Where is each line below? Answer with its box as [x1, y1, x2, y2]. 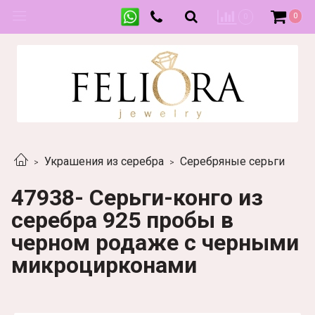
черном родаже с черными [11, 229, 299, 256]
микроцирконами [11, 251, 197, 278]
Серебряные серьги [180, 155, 285, 169]
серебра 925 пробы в [11, 206, 233, 233]
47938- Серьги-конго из [11, 184, 263, 211]
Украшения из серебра [44, 155, 164, 169]
